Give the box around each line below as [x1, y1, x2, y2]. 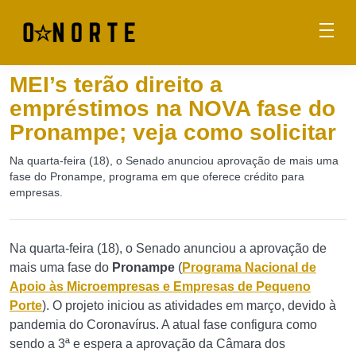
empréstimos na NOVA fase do [10, 96, 335, 121]
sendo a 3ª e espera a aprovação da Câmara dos [10, 337, 285, 350]
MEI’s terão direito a [10, 72, 222, 97]
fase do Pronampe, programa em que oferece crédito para [10, 170, 304, 183]
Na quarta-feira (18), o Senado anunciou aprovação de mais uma [10, 154, 339, 167]
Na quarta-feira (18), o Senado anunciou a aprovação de [10, 242, 327, 255]
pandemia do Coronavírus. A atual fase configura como [10, 318, 317, 331]
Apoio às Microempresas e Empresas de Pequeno [10, 280, 311, 293]
